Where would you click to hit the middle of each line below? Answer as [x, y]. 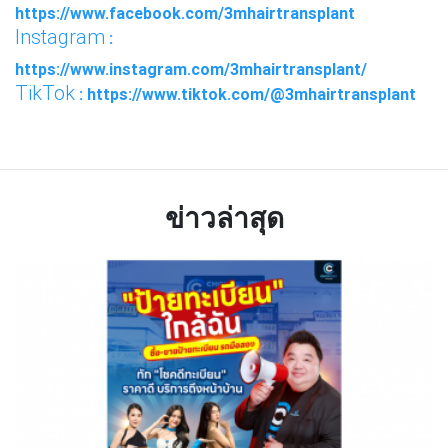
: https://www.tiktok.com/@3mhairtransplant [245, 93]
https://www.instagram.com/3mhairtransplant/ [191, 68]
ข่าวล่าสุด [224, 217]
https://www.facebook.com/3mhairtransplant [185, 12]
